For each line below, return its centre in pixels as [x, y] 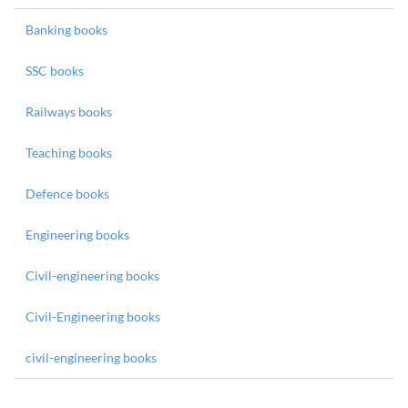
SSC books [55, 71]
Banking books [66, 30]
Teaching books [69, 153]
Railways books [69, 112]
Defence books [67, 194]
